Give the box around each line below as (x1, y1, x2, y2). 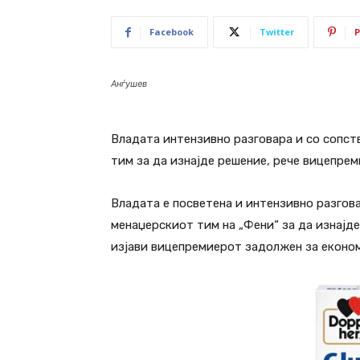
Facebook (149, 26, 194, 39)
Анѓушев (111, 78, 147, 90)
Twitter (260, 26, 294, 39)
